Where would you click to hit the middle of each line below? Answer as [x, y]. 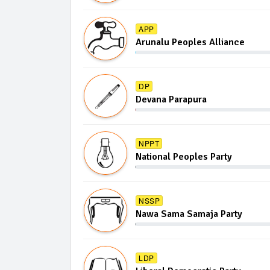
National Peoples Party [184, 157]
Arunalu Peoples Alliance [190, 42]
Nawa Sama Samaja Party [189, 214]
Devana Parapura [171, 99]
